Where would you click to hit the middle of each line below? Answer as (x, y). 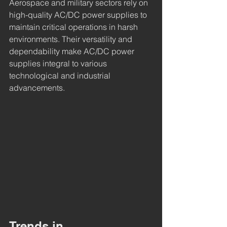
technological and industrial (61, 76)
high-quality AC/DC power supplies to (79, 15)
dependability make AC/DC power (73, 51)
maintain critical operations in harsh (74, 27)
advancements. (37, 88)
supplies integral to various (59, 64)
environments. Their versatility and (72, 39)
